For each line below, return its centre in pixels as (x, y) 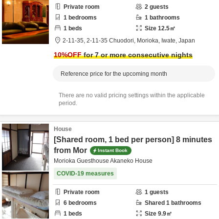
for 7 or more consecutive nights (137, 55)
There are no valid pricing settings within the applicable (132, 95)
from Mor (70, 150)
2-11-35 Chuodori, (112, 41)
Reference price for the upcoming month (114, 74)
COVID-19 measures (85, 174)
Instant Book (113, 150)
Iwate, (170, 41)
